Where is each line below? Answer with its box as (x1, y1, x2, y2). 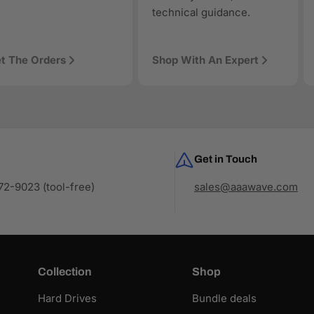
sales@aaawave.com (194, 180, 298, 194)
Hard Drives (37, 292, 97, 306)
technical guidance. (152, 6, 251, 20)
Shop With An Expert (152, 53, 259, 67)
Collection (37, 266, 92, 278)
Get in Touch (194, 153, 257, 165)
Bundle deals (192, 292, 257, 306)
